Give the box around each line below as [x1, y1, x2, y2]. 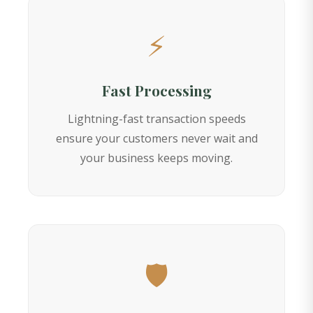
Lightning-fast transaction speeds [67, 111, 246, 127]
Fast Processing [101, 80, 212, 101]
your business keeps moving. [80, 150, 233, 166]
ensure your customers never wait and [55, 131, 258, 147]
